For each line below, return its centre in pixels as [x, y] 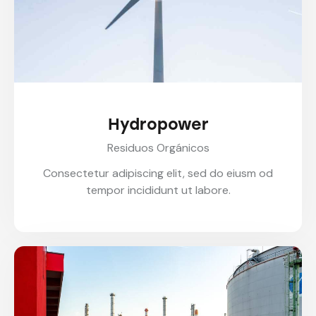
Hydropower [158, 125]
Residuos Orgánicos [158, 147]
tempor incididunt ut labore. [158, 190]
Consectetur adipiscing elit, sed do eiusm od [158, 174]
